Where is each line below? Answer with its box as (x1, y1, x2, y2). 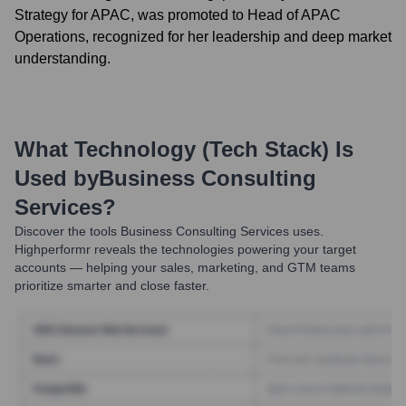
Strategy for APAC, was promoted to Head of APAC (14, 7, 341, 23)
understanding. (14, 51, 111, 66)
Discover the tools (14, 224, 117, 238)
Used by (14, 166, 99, 190)
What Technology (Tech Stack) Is (14, 137, 353, 161)
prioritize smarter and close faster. (14, 278, 209, 293)
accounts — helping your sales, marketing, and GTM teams (14, 260, 355, 275)
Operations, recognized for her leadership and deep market (14, 29, 391, 44)
